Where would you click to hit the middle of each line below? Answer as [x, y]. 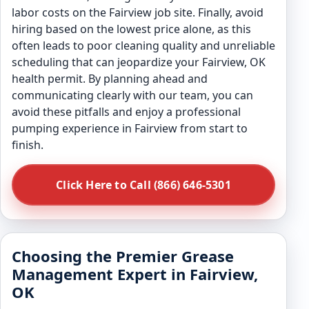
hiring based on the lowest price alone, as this [131, 29]
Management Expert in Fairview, [135, 274]
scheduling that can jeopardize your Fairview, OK [139, 62]
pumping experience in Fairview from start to [130, 128]
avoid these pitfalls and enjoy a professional [126, 112]
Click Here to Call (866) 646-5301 [143, 185]
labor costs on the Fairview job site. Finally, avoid [138, 12]
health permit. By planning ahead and [110, 79]
